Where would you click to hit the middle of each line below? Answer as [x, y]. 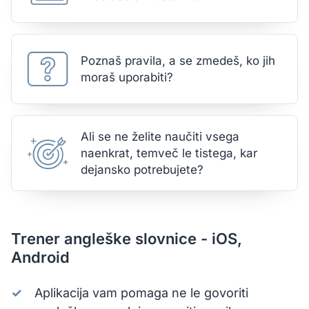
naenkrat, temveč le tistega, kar [169, 153]
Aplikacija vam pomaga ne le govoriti [141, 293]
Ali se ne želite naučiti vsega [160, 137]
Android [40, 257]
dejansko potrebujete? [142, 170]
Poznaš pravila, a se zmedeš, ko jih [178, 61]
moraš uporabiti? [127, 77]
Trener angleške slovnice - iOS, [127, 239]
